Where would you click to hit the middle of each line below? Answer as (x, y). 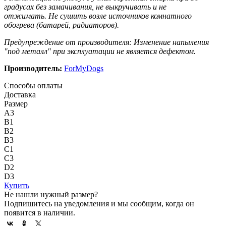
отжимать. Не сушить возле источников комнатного (98, 16)
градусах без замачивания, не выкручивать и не (85, 7)
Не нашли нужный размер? (51, 194)
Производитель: (33, 68)
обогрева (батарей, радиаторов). (62, 25)
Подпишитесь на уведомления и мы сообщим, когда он (99, 203)
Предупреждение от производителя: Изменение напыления (106, 42)
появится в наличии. (40, 212)
